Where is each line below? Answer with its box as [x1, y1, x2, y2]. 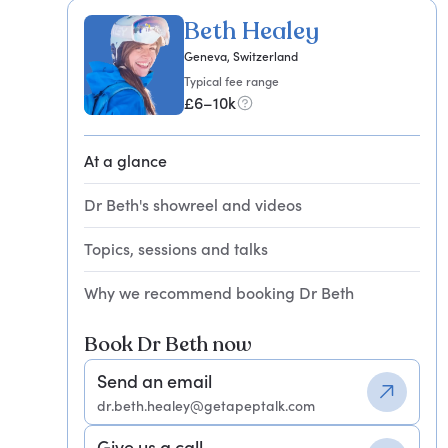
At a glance [84, 151, 168, 171]
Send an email [97, 370, 213, 392]
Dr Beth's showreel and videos [84, 195, 303, 215]
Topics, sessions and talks [84, 239, 269, 259]
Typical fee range [184, 74, 280, 89]
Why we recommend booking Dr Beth [84, 283, 355, 303]
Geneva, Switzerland [184, 49, 299, 64]
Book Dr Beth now [84, 331, 253, 358]
